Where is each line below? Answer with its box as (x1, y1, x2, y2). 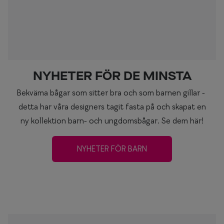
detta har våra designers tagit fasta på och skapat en (18, 102, 206, 112)
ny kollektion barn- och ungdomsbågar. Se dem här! (20, 116, 203, 126)
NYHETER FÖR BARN (77, 144, 147, 154)
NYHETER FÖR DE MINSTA (32, 71, 191, 83)
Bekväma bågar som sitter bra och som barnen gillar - (17, 88, 207, 98)
